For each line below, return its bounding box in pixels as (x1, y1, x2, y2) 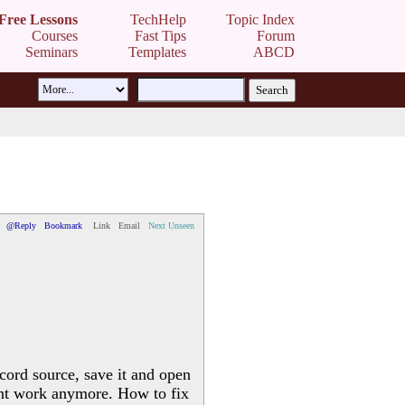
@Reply (6, 221, 36, 231)
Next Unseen (148, 221, 194, 231)
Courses (32, 28, 78, 43)
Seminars (25, 44, 78, 60)
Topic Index (226, 12, 295, 27)
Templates (128, 44, 186, 60)
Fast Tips (135, 28, 186, 43)
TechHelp (130, 12, 186, 27)
